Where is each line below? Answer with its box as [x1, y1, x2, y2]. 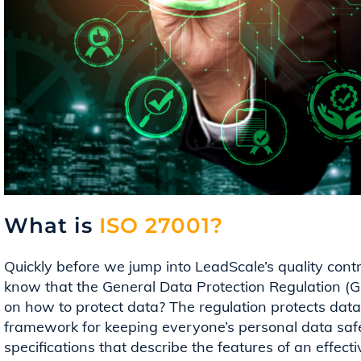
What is [4, 212, 93, 239]
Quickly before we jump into [4, 256, 195, 276]
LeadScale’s [195, 256, 274, 276]
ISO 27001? [93, 212, 223, 239]
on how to [4, 297, 76, 316]
